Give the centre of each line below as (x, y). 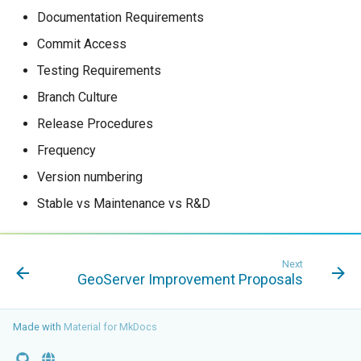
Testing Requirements (99, 71)
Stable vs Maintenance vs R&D (124, 204)
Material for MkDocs (110, 327)
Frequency (66, 151)
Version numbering (90, 177)
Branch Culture (77, 98)
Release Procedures (95, 124)
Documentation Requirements (120, 18)
